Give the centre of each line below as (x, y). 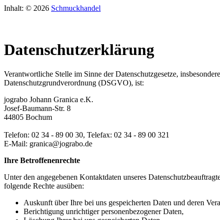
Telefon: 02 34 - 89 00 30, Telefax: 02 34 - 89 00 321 (87, 135)
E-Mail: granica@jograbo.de (48, 143)
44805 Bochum (28, 117)
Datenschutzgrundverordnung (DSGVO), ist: (74, 82)
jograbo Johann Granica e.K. (49, 99)
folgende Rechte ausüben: (44, 186)
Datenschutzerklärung (79, 50)
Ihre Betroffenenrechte (42, 160)
